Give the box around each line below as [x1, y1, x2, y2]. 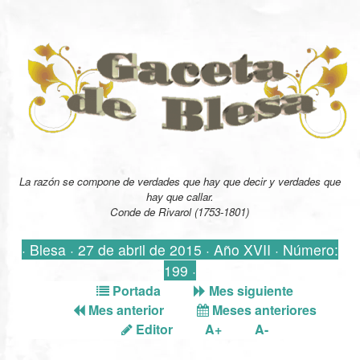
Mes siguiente [205, 280, 293, 300]
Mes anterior [84, 300, 164, 319]
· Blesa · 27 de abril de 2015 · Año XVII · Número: [21, 239, 338, 260]
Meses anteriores [208, 300, 317, 319]
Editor [132, 319, 173, 338]
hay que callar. [145, 188, 214, 204]
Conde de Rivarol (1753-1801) [110, 203, 250, 219]
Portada [108, 280, 161, 300]
